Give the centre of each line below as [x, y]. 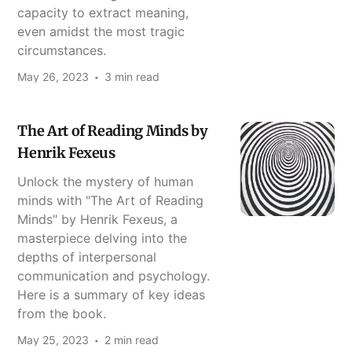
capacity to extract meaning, [103, 12]
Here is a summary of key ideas [112, 294]
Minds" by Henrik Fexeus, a [98, 219]
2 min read [132, 339]
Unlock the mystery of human [106, 181]
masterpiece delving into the [103, 238]
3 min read [132, 76]
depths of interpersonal [87, 257]
